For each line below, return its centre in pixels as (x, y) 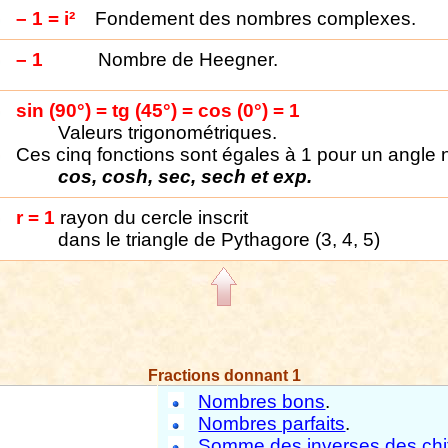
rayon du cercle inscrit (154, 217)
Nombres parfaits (272, 423)
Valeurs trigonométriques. (168, 132)
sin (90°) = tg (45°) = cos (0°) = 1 (158, 110)
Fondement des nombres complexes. (256, 18)
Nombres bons (262, 401)
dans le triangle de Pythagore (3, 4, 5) (219, 239)
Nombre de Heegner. (188, 59)
